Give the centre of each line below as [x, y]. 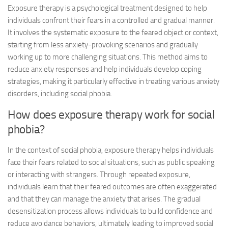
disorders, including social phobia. [60, 94]
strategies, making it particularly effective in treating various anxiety [113, 81]
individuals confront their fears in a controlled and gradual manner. [111, 20]
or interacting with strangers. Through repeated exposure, [99, 175]
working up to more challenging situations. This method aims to [108, 57]
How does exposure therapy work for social [111, 115]
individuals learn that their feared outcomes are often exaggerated [112, 187]
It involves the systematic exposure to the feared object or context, [113, 33]
